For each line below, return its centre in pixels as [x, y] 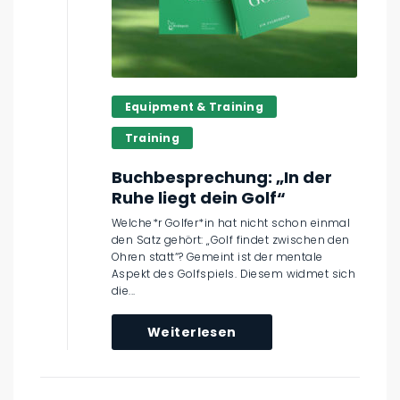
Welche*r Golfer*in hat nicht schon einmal [231, 223]
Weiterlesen [192, 332]
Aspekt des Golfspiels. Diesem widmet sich [234, 274]
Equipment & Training [194, 106]
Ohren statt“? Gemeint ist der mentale [217, 257]
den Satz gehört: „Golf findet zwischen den [231, 240]
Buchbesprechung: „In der [222, 177]
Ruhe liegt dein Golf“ [199, 198]
